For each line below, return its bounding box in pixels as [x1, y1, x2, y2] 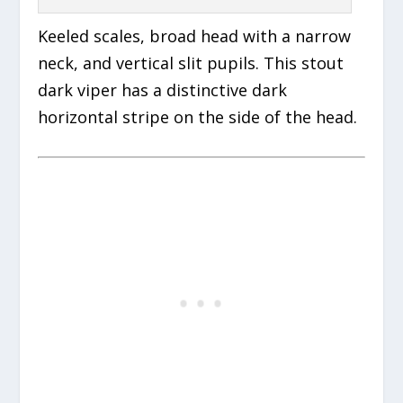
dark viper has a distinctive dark [38, 79, 288, 102]
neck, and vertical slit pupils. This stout [38, 52, 345, 75]
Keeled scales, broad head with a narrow [38, 25, 352, 48]
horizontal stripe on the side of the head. [38, 106, 358, 129]
